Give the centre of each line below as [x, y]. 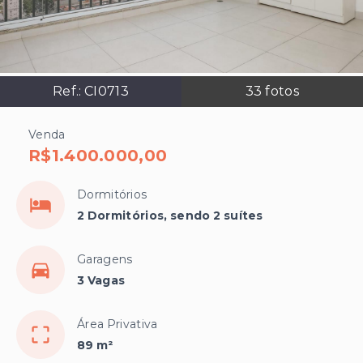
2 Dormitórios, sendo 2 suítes [170, 216]
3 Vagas [101, 281]
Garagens [105, 260]
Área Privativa [117, 325]
